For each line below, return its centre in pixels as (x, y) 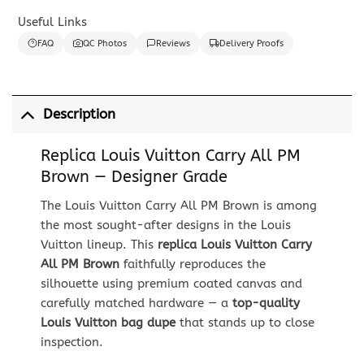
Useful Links (52, 22)
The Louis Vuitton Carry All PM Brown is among (178, 205)
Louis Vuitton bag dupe (108, 322)
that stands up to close (245, 322)
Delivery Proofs (251, 43)
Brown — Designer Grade (134, 176)
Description (79, 115)
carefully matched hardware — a (136, 303)
